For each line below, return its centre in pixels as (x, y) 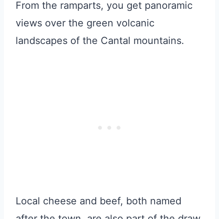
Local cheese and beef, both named (99, 201)
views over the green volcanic (85, 23)
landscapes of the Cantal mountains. (100, 41)
